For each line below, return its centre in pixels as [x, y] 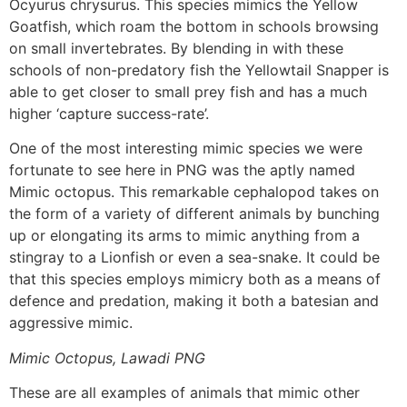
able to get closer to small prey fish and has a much [188, 91]
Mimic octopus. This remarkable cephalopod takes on [194, 192]
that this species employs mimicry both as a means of [195, 279]
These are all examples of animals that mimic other [184, 393]
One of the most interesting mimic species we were [186, 149]
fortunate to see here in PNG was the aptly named [182, 170]
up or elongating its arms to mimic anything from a [184, 236]
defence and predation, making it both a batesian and [194, 301]
